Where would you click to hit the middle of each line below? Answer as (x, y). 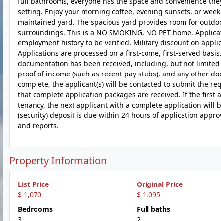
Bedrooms (35, 209)
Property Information (58, 161)
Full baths (153, 209)
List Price (33, 184)
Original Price (159, 184)
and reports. (38, 126)
